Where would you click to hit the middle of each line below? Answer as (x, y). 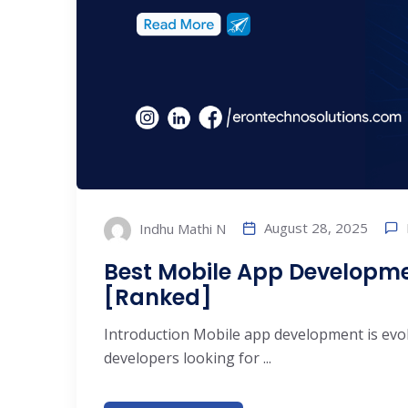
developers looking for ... (188, 358)
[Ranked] (158, 298)
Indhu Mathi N (181, 229)
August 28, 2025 (316, 228)
